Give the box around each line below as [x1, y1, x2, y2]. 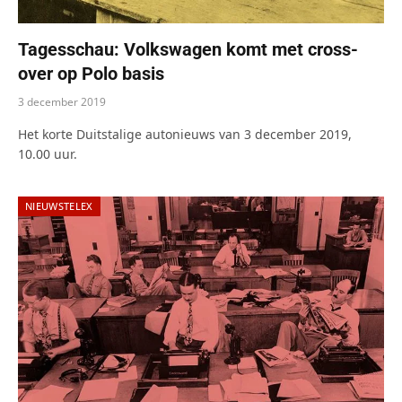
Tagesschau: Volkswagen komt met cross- [18, 38, 358, 60]
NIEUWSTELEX [25, 198, 93, 213]
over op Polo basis [18, 62, 164, 84]
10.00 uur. [18, 144, 77, 162]
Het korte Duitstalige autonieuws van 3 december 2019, [18, 125, 352, 143]
